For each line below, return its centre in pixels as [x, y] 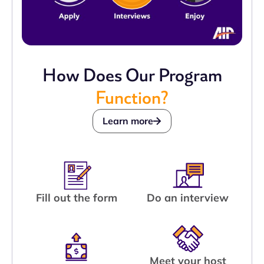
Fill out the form [76, 198]
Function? [132, 98]
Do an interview [188, 198]
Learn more [128, 121]
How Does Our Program [132, 76]
